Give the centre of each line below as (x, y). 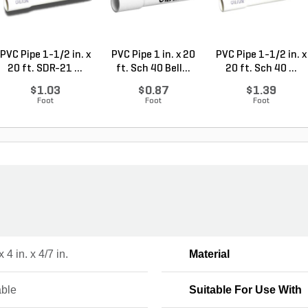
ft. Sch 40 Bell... (153, 68)
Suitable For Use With (245, 289)
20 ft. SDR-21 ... (45, 68)
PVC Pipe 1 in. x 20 (153, 55)
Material (209, 254)
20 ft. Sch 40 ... (261, 68)
